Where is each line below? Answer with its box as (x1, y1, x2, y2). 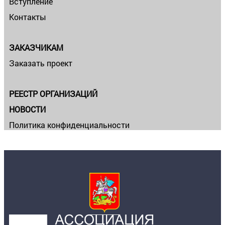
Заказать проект (9, 58, 72, 69)
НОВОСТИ (9, 104, 46, 115)
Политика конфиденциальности (9, 120, 130, 131)
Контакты (9, 12, 46, 23)
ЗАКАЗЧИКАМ (9, 42, 63, 53)
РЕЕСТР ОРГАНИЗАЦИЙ (9, 88, 97, 99)
